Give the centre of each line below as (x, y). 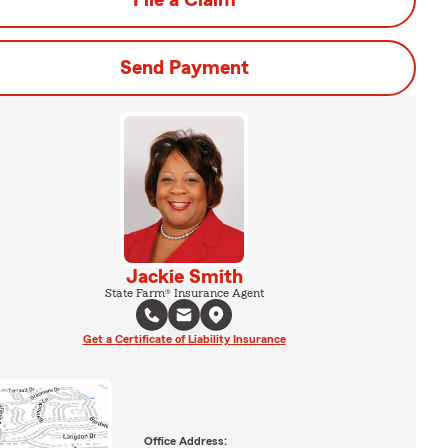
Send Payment (184, 68)
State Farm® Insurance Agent (184, 292)
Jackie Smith (184, 276)
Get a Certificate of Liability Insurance (184, 338)
